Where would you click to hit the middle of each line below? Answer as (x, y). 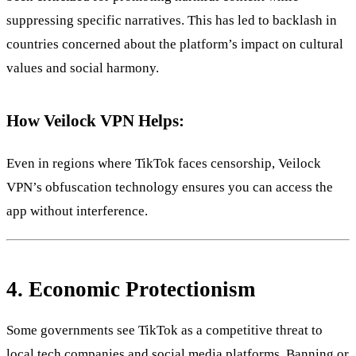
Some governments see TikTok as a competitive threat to (164, 331)
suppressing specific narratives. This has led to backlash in (172, 21)
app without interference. (77, 211)
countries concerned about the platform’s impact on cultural (175, 44)
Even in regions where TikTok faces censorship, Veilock (164, 164)
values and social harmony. (83, 68)
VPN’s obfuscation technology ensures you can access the (170, 188)
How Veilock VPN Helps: (95, 121)
